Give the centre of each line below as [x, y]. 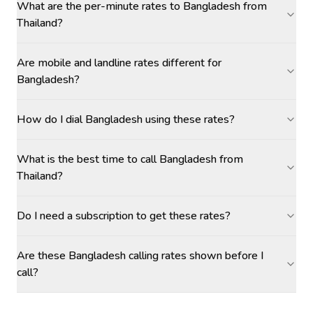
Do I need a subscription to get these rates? [124, 216]
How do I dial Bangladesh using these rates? [126, 119]
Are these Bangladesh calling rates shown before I [140, 256]
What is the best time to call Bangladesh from [130, 159]
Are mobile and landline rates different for [119, 63]
